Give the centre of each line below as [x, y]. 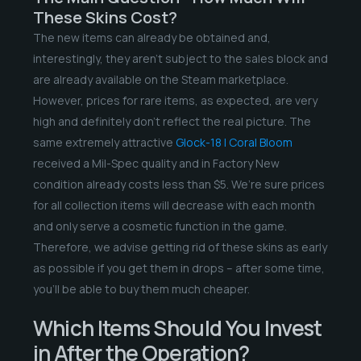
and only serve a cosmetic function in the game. [160, 226]
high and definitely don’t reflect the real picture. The [172, 121]
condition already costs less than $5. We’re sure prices [178, 184]
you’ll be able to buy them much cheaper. [141, 288]
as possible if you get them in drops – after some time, [178, 268]
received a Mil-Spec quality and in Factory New [156, 163]
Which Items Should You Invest [177, 328]
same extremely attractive [104, 142]
